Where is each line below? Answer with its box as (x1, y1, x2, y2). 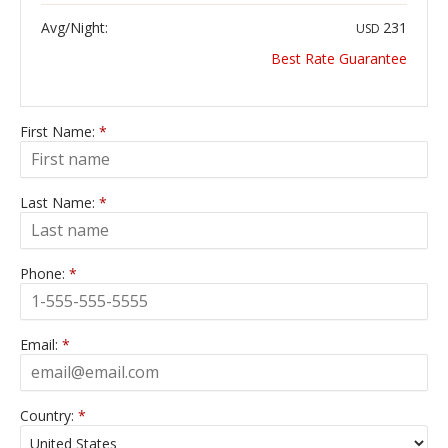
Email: (20, 334, 62, 354)
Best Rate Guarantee (271, 48, 407, 68)
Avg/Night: (41, 17, 108, 37)
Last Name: (20, 192, 99, 212)
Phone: (20, 263, 69, 283)
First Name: (20, 121, 99, 141)
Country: (20, 405, 78, 425)
